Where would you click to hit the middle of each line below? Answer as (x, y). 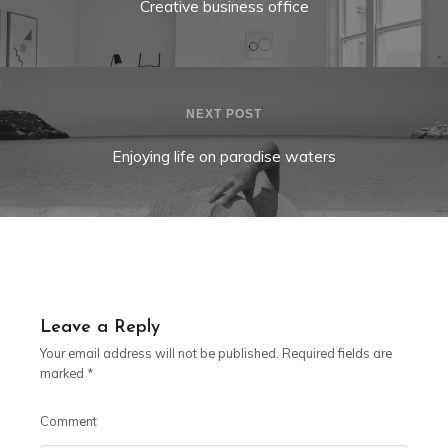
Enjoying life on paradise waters (224, 156)
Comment (68, 420)
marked (63, 373)
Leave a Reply (100, 328)
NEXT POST (224, 114)
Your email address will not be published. (159, 353)
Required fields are (335, 353)
